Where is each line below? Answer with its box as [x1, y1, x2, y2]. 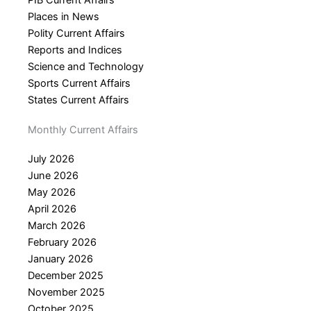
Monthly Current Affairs [28, 123, 138, 136]
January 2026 [28, 252, 93, 265]
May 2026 [28, 185, 76, 199]
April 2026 [28, 202, 76, 215]
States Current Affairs [28, 94, 129, 107]
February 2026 [28, 235, 96, 249]
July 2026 [28, 152, 74, 165]
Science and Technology [28, 60, 144, 74]
